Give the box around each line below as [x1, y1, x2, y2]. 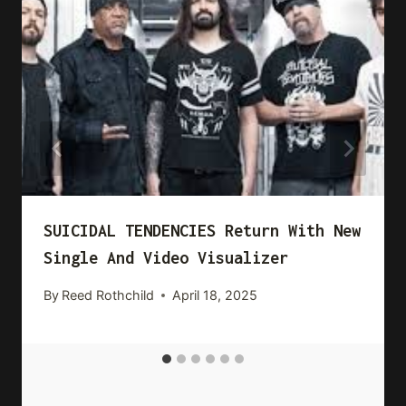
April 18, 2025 [172, 287, 258, 304]
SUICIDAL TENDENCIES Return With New [43, 220, 361, 240]
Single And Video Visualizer [43, 247, 288, 267]
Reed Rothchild [62, 287, 155, 304]
